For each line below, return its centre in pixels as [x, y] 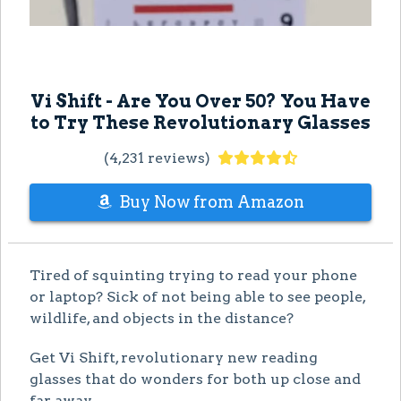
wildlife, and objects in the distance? [162, 318]
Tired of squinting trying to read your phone [193, 275]
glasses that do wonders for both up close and [195, 379]
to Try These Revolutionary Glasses [200, 122]
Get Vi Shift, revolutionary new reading [174, 357]
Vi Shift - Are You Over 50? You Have [200, 101]
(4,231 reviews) [157, 158]
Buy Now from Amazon [211, 201]
